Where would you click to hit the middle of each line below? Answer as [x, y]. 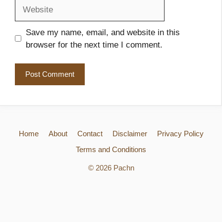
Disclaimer [130, 134]
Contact [90, 134]
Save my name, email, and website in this [103, 32]
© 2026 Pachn [111, 168]
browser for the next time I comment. [94, 45]
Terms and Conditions [111, 150]
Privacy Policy [180, 134]
